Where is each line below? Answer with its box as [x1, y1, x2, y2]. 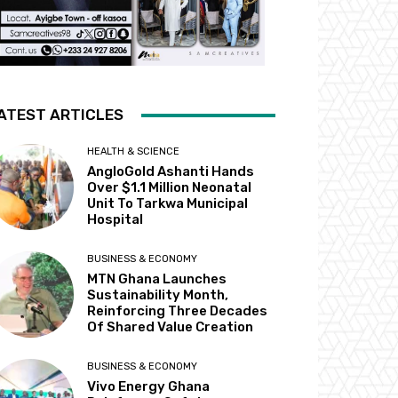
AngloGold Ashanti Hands [87, 163, 255, 180]
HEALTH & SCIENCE [87, 146, 180, 158]
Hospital [87, 211, 144, 228]
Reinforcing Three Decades [87, 303, 268, 320]
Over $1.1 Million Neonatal [87, 179, 252, 196]
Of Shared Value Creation [87, 319, 254, 336]
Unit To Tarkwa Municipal [87, 195, 249, 212]
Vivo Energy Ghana [87, 378, 211, 395]
